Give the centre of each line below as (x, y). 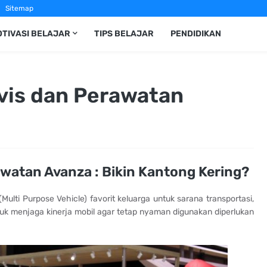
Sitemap (19, 8)
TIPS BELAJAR (124, 34)
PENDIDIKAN (195, 34)
